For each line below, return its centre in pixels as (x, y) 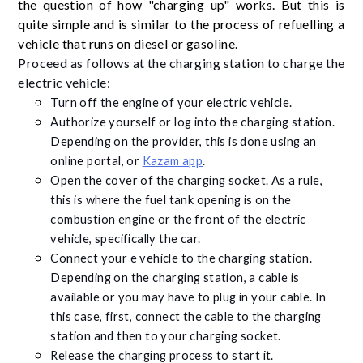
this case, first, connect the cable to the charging (186, 317)
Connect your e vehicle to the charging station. (181, 258)
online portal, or (96, 161)
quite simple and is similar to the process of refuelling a (181, 24)
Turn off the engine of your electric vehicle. (171, 103)
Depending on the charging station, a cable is (175, 278)
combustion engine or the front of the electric (178, 220)
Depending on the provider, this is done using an (184, 142)
